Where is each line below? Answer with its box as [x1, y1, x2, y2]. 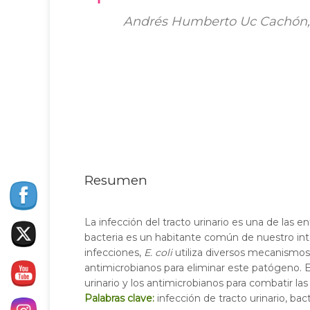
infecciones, [84, 246, 144, 259]
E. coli [144, 246, 172, 259]
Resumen [84, 172, 147, 188]
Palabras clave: [84, 292, 154, 304]
